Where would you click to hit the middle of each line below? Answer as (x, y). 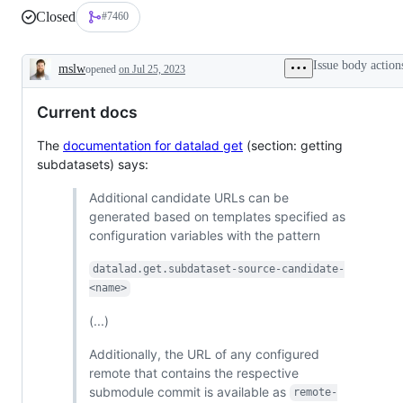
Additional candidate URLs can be (188, 197)
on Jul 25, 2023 (152, 69)
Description (75, 83)
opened (102, 69)
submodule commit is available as (189, 391)
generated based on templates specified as (217, 216)
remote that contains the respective (193, 372)
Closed (56, 16)
